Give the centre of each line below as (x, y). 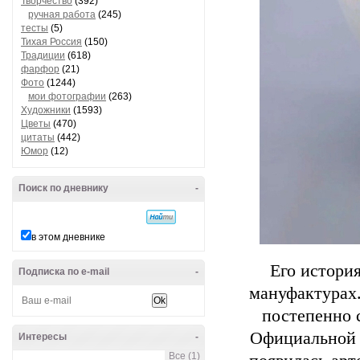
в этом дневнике (68, 237)
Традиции (43, 55)
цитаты (38, 137)
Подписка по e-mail (64, 272)
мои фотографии (67, 96)
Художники (46, 110)
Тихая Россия (51, 42)
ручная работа (62, 14)
